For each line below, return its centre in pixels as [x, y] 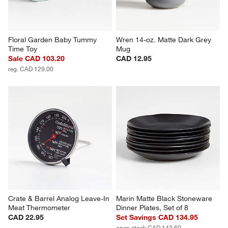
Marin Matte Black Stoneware [165, 199]
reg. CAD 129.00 [31, 69]
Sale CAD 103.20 [37, 59]
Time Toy [23, 49]
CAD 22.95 [26, 218]
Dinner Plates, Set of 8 [152, 208]
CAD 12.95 [134, 59]
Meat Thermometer [39, 208]
